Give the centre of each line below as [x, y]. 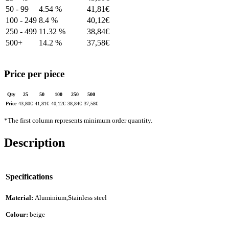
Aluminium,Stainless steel [71, 197]
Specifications [29, 177]
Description [35, 143]
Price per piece [34, 74]
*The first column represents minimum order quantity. [78, 121]
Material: [20, 197]
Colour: [18, 214]
